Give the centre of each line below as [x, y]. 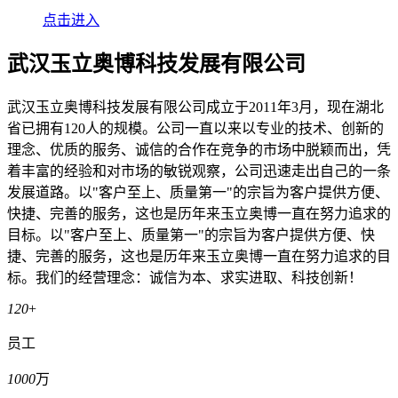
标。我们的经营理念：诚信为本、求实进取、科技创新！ [185, 278]
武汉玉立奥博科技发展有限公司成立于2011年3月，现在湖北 [195, 107]
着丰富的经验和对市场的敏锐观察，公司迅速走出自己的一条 [199, 171]
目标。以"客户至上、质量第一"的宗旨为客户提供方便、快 [191, 235]
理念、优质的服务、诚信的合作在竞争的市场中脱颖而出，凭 [199, 150]
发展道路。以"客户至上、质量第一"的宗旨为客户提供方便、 [198, 193]
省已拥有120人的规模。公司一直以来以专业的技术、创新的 [195, 129]
